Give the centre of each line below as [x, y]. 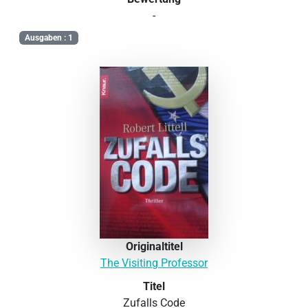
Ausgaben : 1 [48, 38]
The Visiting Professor [154, 263]
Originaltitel [154, 247]
